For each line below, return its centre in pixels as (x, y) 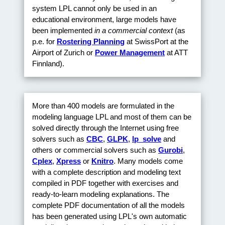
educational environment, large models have (104, 19)
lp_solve (147, 139)
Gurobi (171, 150)
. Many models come (148, 161)
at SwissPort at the (156, 41)
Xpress (69, 161)
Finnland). (48, 63)
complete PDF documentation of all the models (108, 205)
